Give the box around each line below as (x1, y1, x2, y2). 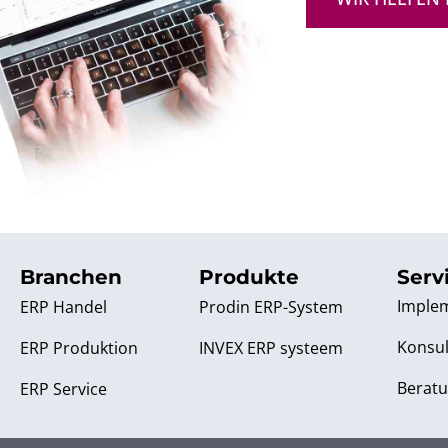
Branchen (20, 264, 122, 289)
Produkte (198, 264, 299, 289)
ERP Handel (20, 295, 107, 318)
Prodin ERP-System (198, 295, 343, 318)
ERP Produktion (20, 336, 138, 359)
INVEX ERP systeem (198, 336, 343, 359)
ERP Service (20, 377, 107, 400)
